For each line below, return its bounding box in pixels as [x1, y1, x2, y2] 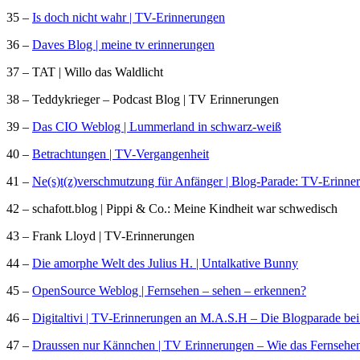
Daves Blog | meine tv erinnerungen [32, 37, 215, 51]
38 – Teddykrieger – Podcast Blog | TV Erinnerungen [6, 92, 279, 106]
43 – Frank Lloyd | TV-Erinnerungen [6, 228, 194, 243]
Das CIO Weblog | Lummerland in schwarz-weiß [32, 119, 281, 133]
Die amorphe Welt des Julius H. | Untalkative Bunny [32, 256, 298, 270]
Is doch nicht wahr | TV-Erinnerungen [32, 10, 225, 24]
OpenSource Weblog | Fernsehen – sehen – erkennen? [32, 283, 306, 297]
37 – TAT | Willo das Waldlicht [6, 64, 163, 79]
